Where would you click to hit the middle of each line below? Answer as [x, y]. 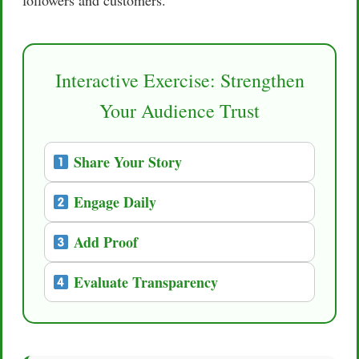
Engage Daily [113, 202]
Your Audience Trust [179, 110]
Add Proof [103, 242]
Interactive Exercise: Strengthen [179, 80]
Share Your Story [125, 161]
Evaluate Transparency [143, 282]
